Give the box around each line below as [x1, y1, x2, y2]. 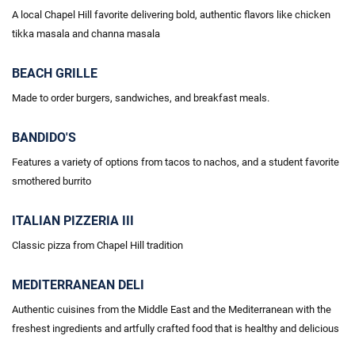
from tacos [141, 156, 190, 168]
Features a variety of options [12, 156, 141, 168]
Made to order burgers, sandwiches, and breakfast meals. [12, 92, 269, 104]
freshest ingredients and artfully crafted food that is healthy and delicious [12, 323, 339, 334]
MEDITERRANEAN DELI [12, 277, 144, 292]
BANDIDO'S [12, 130, 76, 145]
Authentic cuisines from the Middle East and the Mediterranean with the [12, 303, 331, 315]
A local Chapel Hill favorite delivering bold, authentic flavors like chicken [12, 9, 330, 21]
